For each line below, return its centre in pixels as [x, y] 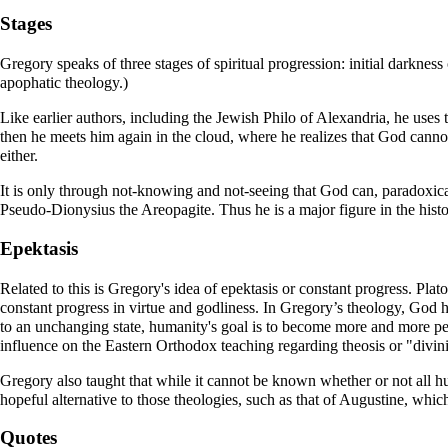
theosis [363, 345]
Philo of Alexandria [324, 118]
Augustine [371, 399]
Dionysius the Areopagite [131, 210]
